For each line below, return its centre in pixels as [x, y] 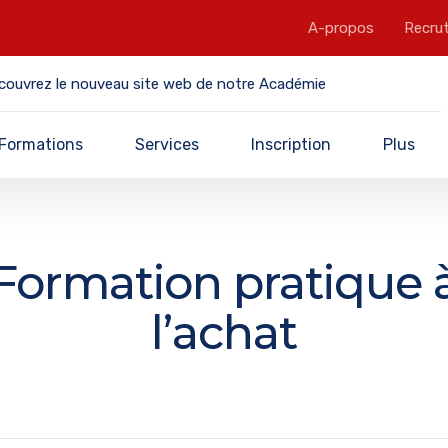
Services [166, 144]
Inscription [291, 144]
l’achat [224, 332]
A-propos [341, 28]
